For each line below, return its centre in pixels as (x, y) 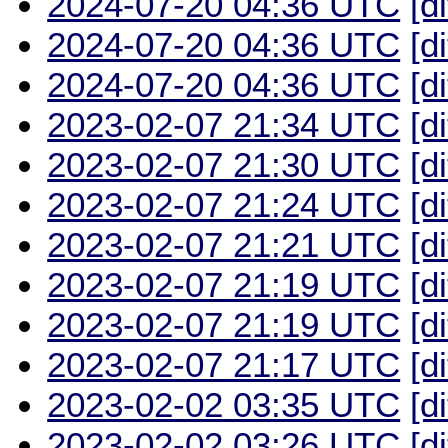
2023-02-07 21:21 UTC (224, 244)
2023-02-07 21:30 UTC (224, 164)
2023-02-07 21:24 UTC (224, 204)
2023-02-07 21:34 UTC (224, 124)
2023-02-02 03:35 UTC (224, 404)
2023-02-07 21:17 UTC (224, 364)
